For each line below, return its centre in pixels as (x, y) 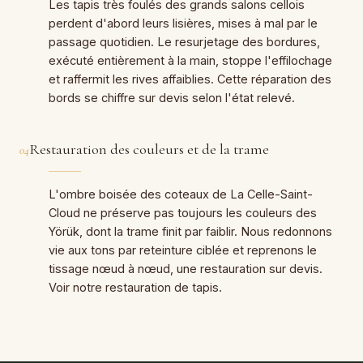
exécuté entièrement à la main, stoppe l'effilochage (190, 60)
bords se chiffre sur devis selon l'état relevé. (172, 97)
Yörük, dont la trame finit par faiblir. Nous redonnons (190, 231)
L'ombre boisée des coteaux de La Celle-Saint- (181, 194)
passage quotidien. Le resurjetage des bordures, (184, 41)
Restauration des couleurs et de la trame (149, 149)
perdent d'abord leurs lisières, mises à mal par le (183, 23)
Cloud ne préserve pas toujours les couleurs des (183, 212)
